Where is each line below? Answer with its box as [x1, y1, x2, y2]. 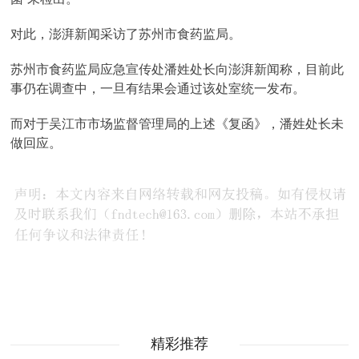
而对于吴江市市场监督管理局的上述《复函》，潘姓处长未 [10, 117, 345, 131]
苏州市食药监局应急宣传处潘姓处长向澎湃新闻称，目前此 [10, 63, 345, 76]
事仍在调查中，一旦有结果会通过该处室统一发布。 [10, 82, 306, 95]
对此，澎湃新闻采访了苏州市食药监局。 [10, 27, 242, 41]
